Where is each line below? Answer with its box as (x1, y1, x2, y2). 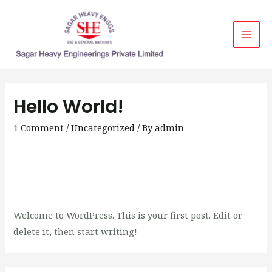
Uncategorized (71, 121, 135, 134)
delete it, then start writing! (13, 225, 138, 237)
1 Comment (13, 121, 64, 134)
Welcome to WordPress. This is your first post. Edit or (13, 208, 243, 221)
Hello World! (13, 93, 124, 120)
